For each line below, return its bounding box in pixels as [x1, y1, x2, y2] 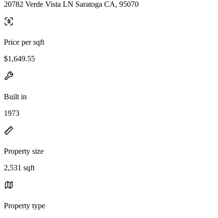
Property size [4, 146, 44, 155]
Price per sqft [4, 37, 44, 46]
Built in [4, 92, 27, 101]
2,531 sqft [4, 163, 35, 172]
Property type [4, 201, 45, 210]
